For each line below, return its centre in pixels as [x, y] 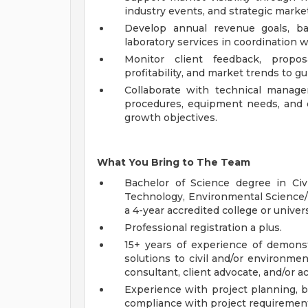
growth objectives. [171, 118]
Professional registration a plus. [203, 228]
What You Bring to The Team [174, 162]
